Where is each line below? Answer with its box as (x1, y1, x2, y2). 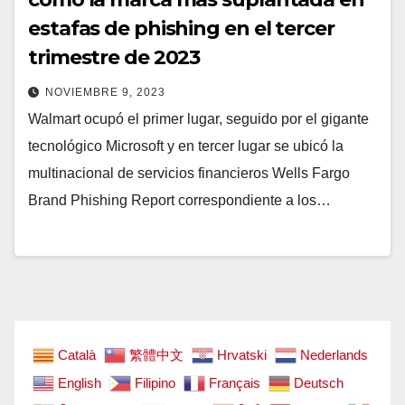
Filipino (135, 374, 175, 391)
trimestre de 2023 (28, 44, 201, 70)
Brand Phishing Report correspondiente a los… (28, 192, 331, 208)
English (58, 374, 101, 391)
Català (58, 347, 96, 363)
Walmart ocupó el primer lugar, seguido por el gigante (28, 110, 369, 127)
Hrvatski (217, 347, 267, 363)
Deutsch (294, 374, 344, 391)
